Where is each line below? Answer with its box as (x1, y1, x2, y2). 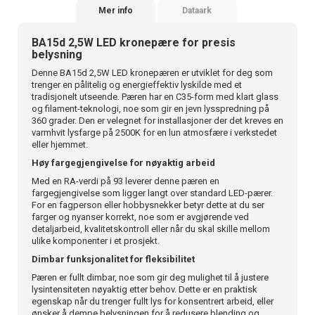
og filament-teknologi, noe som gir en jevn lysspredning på (32, 103, 269, 114)
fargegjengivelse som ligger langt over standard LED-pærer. (32, 187, 273, 198)
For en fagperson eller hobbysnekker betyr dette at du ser (32, 199, 264, 210)
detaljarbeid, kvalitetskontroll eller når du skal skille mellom (32, 223, 270, 234)
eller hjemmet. (32, 139, 88, 150)
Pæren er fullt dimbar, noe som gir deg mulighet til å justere (32, 271, 269, 283)
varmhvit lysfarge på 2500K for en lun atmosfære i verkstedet (32, 127, 277, 138)
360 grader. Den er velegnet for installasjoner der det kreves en (32, 115, 283, 126)
